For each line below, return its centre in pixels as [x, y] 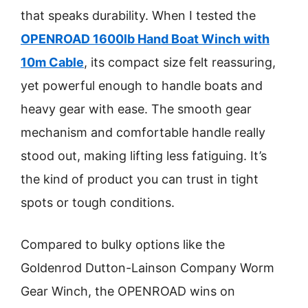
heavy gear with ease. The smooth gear [136, 109]
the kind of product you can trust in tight [140, 179]
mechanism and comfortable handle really [143, 132]
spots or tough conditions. [98, 202]
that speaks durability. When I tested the [138, 15]
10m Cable [52, 62]
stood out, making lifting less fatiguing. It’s [144, 156]
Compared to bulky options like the [123, 244]
